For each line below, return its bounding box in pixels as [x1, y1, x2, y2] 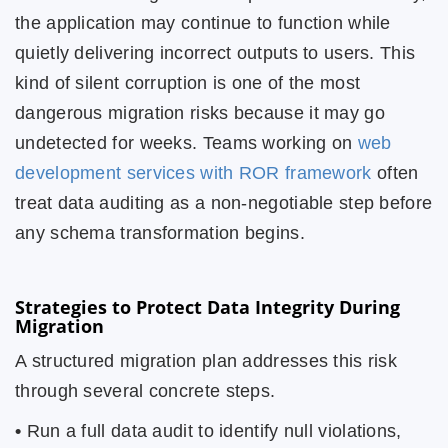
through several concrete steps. [15, 381, 276, 401]
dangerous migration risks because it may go [15, 103, 385, 123]
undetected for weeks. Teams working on [15, 133, 358, 153]
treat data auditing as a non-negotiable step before [15, 193, 433, 213]
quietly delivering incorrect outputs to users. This [15, 43, 416, 63]
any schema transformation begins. [15, 223, 305, 243]
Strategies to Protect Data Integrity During [15, 295, 400, 319]
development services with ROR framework [15, 163, 372, 183]
